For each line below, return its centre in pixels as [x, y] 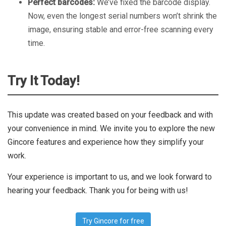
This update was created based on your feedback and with [110, 115]
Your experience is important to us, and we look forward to [110, 177]
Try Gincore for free [113, 221]
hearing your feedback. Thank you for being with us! [98, 190]
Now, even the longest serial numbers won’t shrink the [122, 16]
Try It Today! [44, 81]
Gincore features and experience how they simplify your [106, 142]
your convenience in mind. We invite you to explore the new [111, 128]
